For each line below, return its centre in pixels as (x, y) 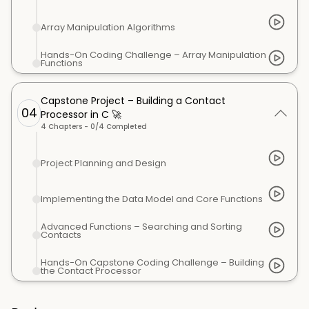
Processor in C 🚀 (81, 114)
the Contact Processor (91, 271)
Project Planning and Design (103, 163)
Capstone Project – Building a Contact (133, 101)
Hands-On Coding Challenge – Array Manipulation (153, 55)
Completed (126, 127)
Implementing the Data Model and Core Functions (152, 199)
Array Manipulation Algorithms (108, 27)
